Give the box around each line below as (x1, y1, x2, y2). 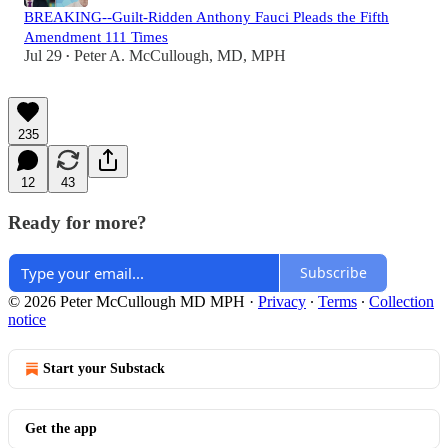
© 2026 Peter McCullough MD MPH (8, 292, 245, 310)
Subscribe (300, 263, 367, 283)
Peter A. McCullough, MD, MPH (74, 47, 286, 65)
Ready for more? (8, 212, 147, 234)
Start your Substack (43, 360, 165, 376)
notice (8, 310, 46, 328)
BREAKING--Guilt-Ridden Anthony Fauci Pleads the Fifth (24, 9, 389, 26)
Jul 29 (24, 47, 62, 65)
